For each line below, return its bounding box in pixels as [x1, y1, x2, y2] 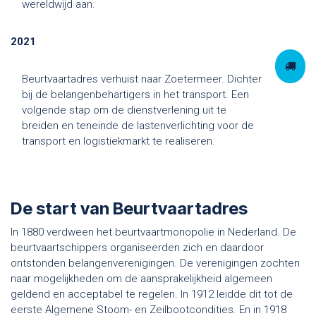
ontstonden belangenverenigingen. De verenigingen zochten [11, 256, 300, 269]
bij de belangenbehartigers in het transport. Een [22, 87, 249, 101]
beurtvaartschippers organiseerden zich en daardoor [11, 241, 264, 254]
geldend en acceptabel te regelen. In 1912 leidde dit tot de [11, 287, 293, 300]
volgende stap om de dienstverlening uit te [22, 103, 226, 116]
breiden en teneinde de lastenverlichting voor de [22, 119, 254, 132]
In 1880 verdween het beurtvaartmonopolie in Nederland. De [11, 225, 296, 238]
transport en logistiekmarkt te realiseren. [22, 134, 215, 147]
